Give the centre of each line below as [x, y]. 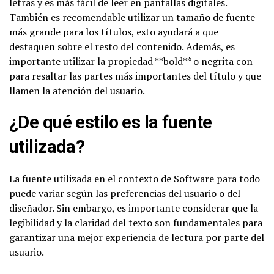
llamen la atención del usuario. [77, 91]
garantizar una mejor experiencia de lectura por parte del [137, 238]
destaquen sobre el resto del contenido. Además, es [122, 47]
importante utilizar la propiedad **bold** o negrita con [131, 61]
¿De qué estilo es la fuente [111, 123]
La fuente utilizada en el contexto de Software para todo [135, 179]
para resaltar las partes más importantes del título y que [135, 76]
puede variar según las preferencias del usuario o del [125, 194]
